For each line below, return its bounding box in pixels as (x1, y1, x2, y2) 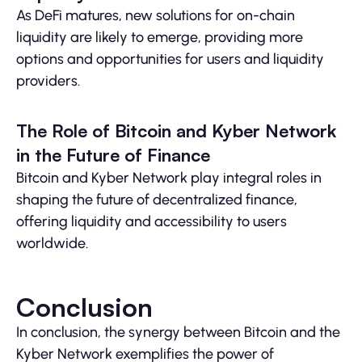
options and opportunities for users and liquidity (16, 50, 324, 69)
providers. (16, 72, 80, 90)
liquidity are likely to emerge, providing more (16, 28, 303, 47)
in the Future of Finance (16, 144, 210, 166)
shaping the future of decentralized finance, (16, 191, 297, 209)
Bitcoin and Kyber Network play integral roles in (16, 169, 322, 187)
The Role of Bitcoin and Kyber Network (16, 120, 336, 142)
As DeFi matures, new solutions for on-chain (16, 6, 295, 25)
